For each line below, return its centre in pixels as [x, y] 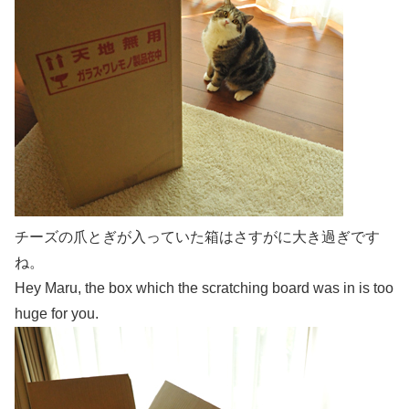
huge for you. [57, 314]
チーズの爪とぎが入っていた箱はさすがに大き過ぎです [197, 237]
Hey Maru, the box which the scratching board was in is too [204, 288]
